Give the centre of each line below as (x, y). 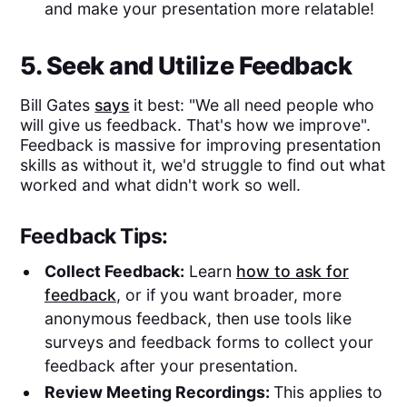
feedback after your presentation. (171, 365)
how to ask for (292, 271)
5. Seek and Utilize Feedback (186, 65)
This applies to (328, 392)
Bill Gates (58, 105)
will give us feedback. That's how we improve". (196, 125)
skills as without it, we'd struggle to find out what (203, 165)
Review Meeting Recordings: (159, 392)
